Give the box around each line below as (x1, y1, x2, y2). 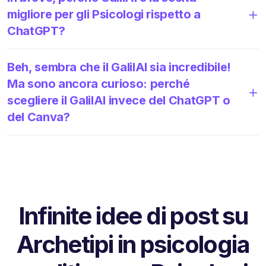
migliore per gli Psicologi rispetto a (7, 7, 201, 21)
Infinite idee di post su (18, 201, 248, 230)
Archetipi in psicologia (16, 229, 250, 259)
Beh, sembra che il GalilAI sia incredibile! (7, 59, 231, 74)
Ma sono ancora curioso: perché (7, 76, 190, 91)
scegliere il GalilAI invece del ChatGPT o (7, 93, 230, 107)
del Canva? (7, 109, 70, 124)
